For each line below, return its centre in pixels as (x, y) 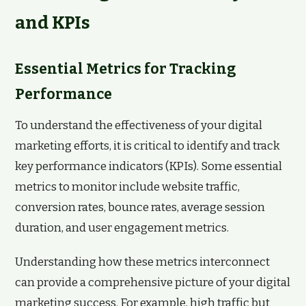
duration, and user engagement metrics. (122, 228)
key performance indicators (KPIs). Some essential (149, 166)
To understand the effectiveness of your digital (139, 125)
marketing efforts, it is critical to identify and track (148, 146)
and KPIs (53, 23)
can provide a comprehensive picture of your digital (153, 282)
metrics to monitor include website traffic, (127, 187)
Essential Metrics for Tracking (126, 69)
